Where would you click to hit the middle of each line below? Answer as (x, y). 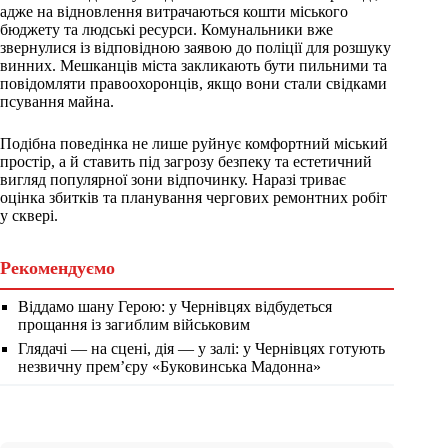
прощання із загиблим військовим (134, 325)
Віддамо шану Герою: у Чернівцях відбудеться (175, 307)
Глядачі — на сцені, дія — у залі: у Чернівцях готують (201, 349)
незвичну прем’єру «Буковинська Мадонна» (169, 367)
